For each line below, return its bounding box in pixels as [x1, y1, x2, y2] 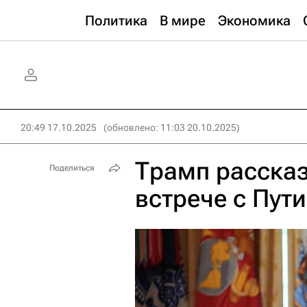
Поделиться [49, 163, 95, 173]
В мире [160, 12, 206, 29]
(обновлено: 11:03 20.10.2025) [103, 122, 240, 133]
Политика [85, 12, 147, 29]
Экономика [218, 12, 291, 29]
